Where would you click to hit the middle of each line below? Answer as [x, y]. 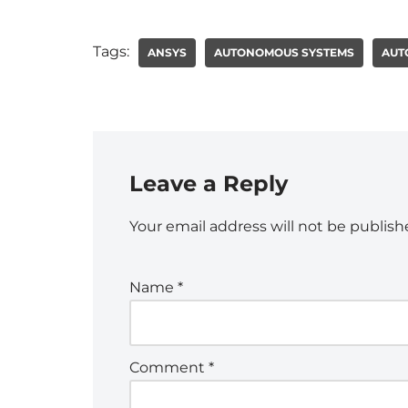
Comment [169, 367]
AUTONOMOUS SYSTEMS [284, 52]
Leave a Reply [209, 183]
